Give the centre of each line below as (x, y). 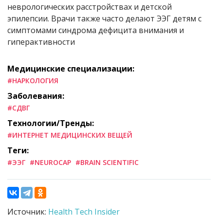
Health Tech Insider (84, 211)
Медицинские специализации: (71, 68)
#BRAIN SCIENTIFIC (107, 162)
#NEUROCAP (50, 162)
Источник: (28, 211)
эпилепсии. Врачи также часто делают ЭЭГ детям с (104, 18)
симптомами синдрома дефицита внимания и (96, 30)
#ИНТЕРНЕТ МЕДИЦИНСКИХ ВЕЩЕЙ (70, 135)
